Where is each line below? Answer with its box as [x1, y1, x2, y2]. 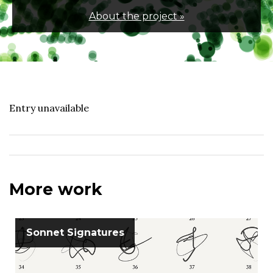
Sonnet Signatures [26, 227, 124, 239]
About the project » [88, 10, 185, 22]
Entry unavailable [9, 102, 89, 115]
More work [9, 179, 102, 199]
